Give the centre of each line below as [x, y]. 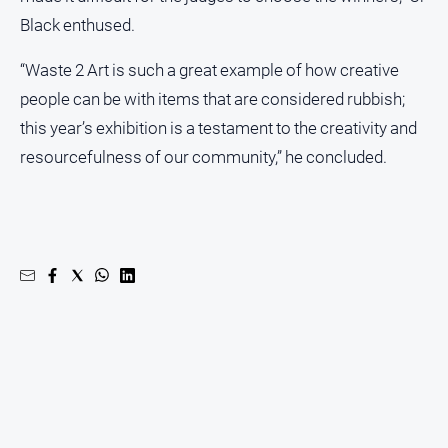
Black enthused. [77, 25]
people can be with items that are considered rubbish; [212, 98]
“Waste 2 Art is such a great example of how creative [209, 69]
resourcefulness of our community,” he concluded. [203, 156]
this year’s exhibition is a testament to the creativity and [218, 127]
